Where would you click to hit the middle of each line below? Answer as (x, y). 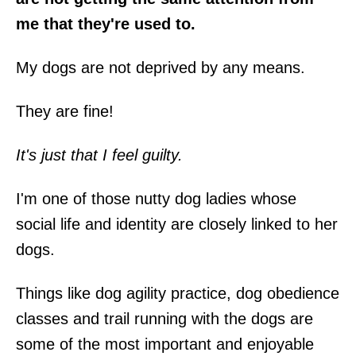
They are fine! (65, 111)
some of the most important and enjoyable (165, 344)
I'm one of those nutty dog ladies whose (156, 198)
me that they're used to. (106, 23)
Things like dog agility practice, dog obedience (178, 293)
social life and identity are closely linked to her (177, 224)
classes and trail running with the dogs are (164, 318)
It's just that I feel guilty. (99, 155)
